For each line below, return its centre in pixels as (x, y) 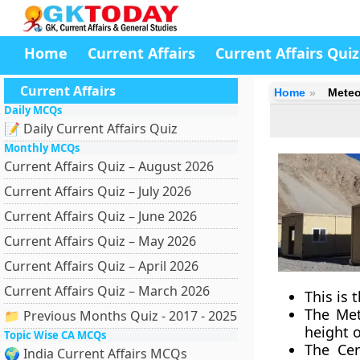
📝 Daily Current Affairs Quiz (91, 129)
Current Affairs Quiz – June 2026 (100, 216)
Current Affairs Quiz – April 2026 (101, 266)
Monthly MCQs (42, 148)
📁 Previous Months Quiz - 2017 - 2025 (121, 316)
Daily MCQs (33, 110)
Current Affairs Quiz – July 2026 (98, 191)
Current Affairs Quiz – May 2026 (100, 241)
